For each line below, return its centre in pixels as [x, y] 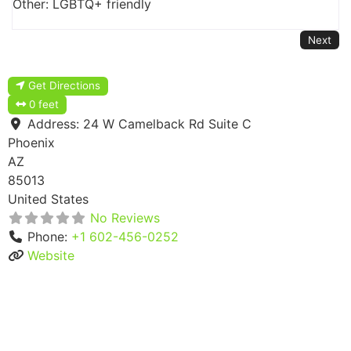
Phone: [49, 237]
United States [48, 199]
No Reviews [125, 218]
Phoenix [31, 143]
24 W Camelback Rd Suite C [167, 124]
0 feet [44, 105]
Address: [55, 124]
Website [51, 256]
